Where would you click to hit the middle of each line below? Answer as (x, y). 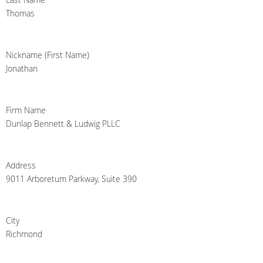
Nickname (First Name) (48, 55)
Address (21, 166)
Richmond (24, 234)
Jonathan (22, 69)
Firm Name (26, 110)
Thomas (20, 14)
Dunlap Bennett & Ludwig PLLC (63, 124)
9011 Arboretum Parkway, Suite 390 (71, 179)
